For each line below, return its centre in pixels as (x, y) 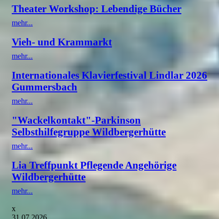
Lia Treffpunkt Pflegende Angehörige (94, 165)
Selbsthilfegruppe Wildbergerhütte (89, 131)
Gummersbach (44, 87)
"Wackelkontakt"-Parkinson (76, 120)
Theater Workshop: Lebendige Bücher (97, 8)
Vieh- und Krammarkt (62, 42)
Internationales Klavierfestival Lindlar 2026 (109, 75)
